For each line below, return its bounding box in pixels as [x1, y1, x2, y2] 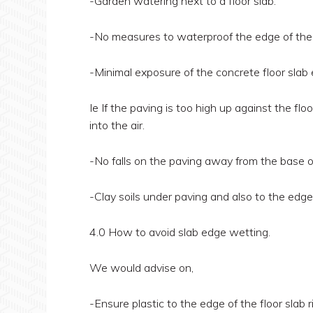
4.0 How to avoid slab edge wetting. [89, 225, 270, 239]
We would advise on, [89, 261, 194, 275]
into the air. [89, 118, 145, 132]
